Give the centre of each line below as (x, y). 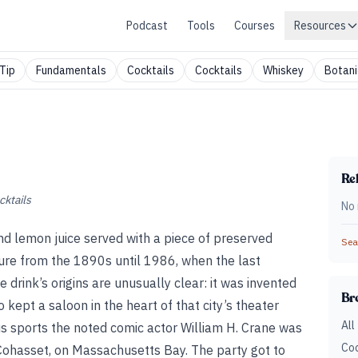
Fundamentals (71, 70)
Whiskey (283, 70)
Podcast (147, 26)
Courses (255, 26)
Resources (320, 26)
